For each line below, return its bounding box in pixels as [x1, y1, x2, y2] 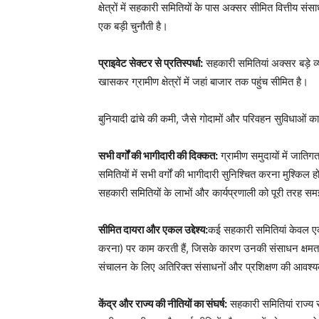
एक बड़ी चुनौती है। [98, 19, 168, 33]
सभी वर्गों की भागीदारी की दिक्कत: [98, 149, 218, 162]
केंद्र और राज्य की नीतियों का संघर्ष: [98, 297, 227, 310]
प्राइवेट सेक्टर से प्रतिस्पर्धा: [98, 56, 203, 70]
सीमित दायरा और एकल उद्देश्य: [98, 223, 208, 236]
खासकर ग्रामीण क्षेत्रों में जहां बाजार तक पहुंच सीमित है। [98, 75, 308, 88]
